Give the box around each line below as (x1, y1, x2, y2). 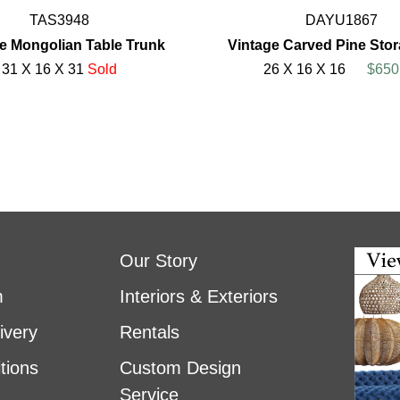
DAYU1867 (304, 12, 378, 29)
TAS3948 (29, 12, 89, 29)
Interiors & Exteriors (119, 287, 278, 307)
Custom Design (119, 358, 241, 379)
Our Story (119, 251, 197, 271)
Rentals (119, 322, 179, 343)
